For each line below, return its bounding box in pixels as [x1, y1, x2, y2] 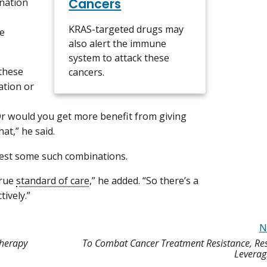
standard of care [16, 173, 89, 187]
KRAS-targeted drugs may [69, 22, 184, 36]
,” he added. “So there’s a [89, 173, 198, 187]
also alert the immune [69, 36, 167, 50]
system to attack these [69, 51, 170, 64]
